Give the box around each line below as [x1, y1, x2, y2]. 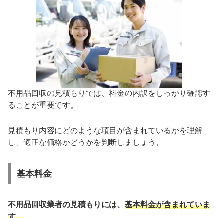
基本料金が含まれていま [125, 200, 210, 209]
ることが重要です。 [8, 101, 78, 109]
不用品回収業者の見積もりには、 [8, 200, 125, 209]
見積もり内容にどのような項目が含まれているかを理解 [8, 126, 202, 135]
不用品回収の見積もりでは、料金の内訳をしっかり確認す [8, 89, 210, 98]
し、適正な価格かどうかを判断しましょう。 [8, 138, 163, 146]
